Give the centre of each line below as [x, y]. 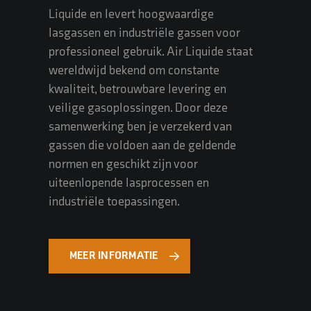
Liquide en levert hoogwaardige [131, 14]
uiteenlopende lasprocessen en [129, 183]
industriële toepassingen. [114, 201]
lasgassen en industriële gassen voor [144, 33]
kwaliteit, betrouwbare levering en [137, 89]
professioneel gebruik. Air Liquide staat [151, 51]
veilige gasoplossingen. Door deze [138, 108]
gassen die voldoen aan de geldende [142, 145]
